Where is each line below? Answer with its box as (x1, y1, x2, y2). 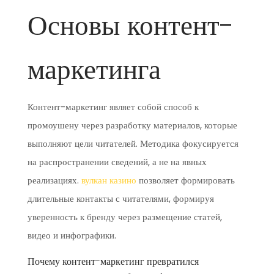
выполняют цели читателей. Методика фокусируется (27, 137, 239, 150)
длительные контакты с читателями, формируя (27, 192, 214, 205)
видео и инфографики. (27, 229, 116, 242)
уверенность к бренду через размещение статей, (27, 210, 222, 223)
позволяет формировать (136, 174, 235, 187)
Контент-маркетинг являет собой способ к (27, 100, 199, 113)
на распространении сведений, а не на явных (27, 155, 207, 168)
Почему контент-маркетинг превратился (27, 254, 199, 268)
